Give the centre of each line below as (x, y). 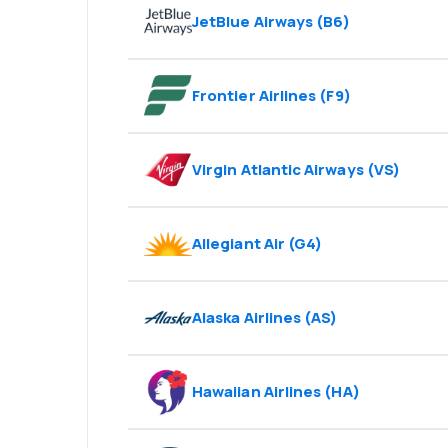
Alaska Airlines (247, 318)
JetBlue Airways (253, 22)
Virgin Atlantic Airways (278, 170)
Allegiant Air (238, 244)
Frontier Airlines (254, 96)
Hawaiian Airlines (257, 392)
